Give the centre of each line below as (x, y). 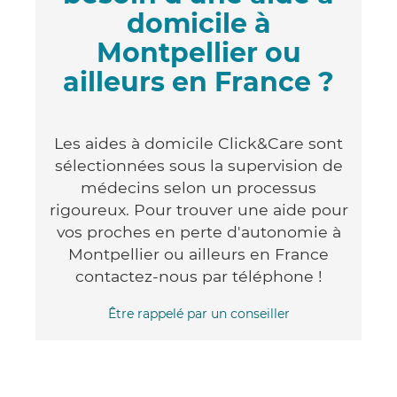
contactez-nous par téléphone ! (198, 276)
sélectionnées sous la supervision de (198, 165)
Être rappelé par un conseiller (198, 313)
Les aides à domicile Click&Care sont (198, 143)
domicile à (198, 23)
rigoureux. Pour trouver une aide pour (198, 209)
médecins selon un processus (198, 187)
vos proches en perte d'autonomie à (198, 231)
